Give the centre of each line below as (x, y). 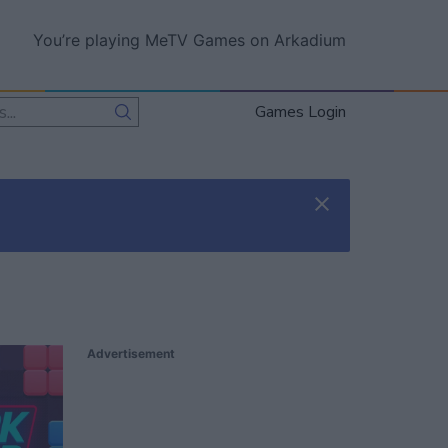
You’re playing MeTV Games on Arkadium (189, 40)
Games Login (300, 111)
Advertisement (131, 353)
